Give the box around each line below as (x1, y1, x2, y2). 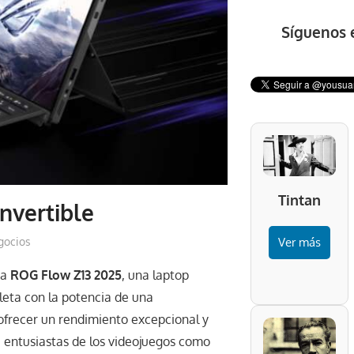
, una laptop (122, 267, 189, 284)
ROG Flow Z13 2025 (10, 267, 122, 284)
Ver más (277, 235, 321, 250)
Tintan (277, 191, 321, 209)
